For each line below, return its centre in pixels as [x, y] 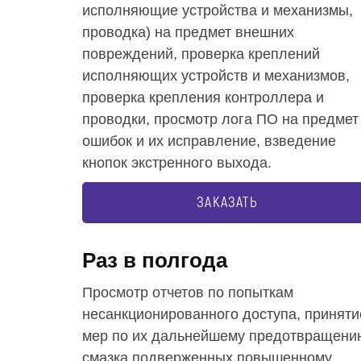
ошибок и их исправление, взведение [209, 141]
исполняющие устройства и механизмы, [218, 10]
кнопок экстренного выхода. [177, 163]
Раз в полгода [155, 260]
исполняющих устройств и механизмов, [216, 76]
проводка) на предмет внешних [188, 32]
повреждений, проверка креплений [201, 54]
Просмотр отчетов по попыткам [188, 293]
